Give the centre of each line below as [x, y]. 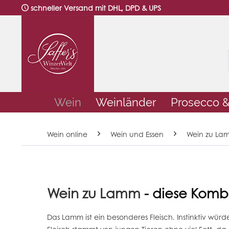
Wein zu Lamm [94, 193]
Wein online [67, 134]
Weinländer [126, 102]
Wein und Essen [137, 134]
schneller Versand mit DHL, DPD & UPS [96, 8]
